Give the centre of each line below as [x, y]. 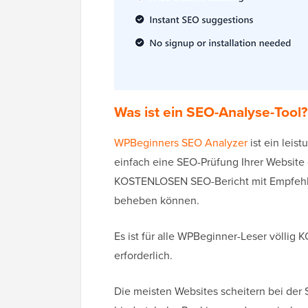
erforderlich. [143, 256]
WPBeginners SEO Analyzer [181, 143]
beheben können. [158, 201]
